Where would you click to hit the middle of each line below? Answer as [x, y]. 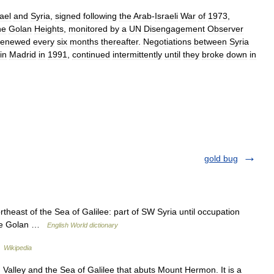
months [84, 42]
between [210, 42]
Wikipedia [18, 248]
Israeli [166, 16]
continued [91, 54]
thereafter [120, 42]
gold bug [221, 158]
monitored [88, 29]
